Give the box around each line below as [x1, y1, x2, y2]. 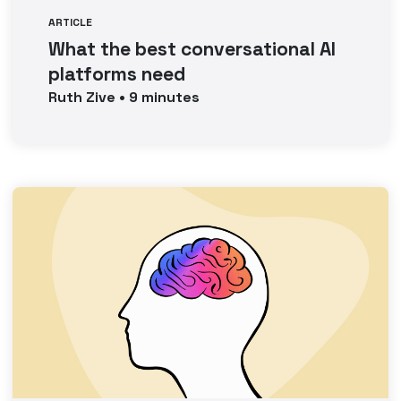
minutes [138, 88, 200, 107]
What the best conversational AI [48, 37, 337, 61]
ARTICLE [48, 15, 93, 30]
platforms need [48, 62, 186, 86]
